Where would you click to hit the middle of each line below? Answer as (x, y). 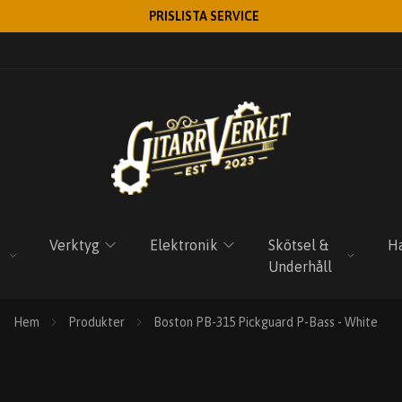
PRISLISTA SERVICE (204, 16)
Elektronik (184, 245)
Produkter (96, 322)
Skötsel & (299, 245)
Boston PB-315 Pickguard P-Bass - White (266, 322)
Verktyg (75, 245)
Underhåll (301, 267)
